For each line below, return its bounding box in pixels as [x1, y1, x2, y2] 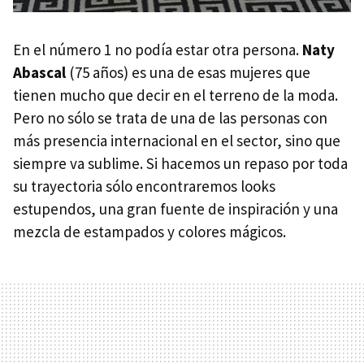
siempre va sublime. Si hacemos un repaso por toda [13, 153, 348, 173]
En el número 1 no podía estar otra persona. [13, 39, 302, 59]
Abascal [13, 62, 66, 82]
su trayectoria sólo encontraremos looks [13, 175, 275, 196]
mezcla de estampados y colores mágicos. [13, 221, 286, 241]
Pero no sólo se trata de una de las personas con [13, 107, 327, 128]
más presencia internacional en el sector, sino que [13, 130, 340, 150]
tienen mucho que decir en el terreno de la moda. [13, 84, 338, 105]
